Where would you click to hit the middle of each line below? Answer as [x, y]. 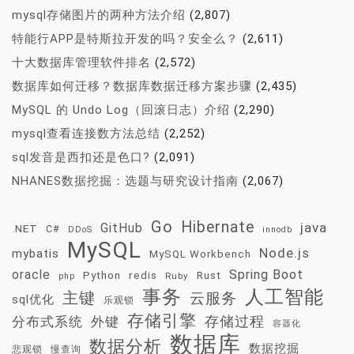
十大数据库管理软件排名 [81, 63]
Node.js [284, 253]
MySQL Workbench [200, 254]
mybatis [36, 254]
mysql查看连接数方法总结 [86, 134]
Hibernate [218, 228]
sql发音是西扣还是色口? [81, 158]
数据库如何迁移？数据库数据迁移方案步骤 [132, 87]
